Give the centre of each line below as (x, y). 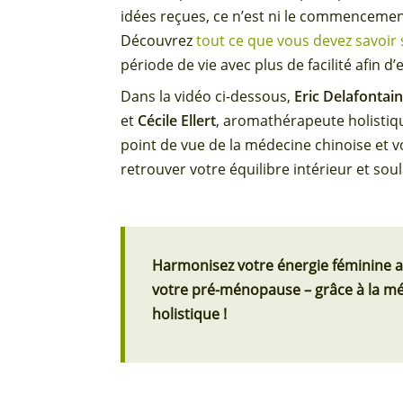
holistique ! (190, 314)
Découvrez (159, 41)
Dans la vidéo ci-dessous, (208, 97)
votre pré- (186, 290)
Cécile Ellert (177, 121)
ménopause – (266, 290)
